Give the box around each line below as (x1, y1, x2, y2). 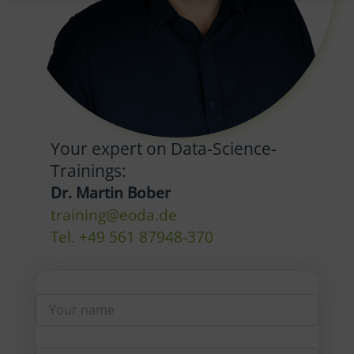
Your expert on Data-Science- (51, 137, 277, 160)
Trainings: (51, 160, 126, 183)
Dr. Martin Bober (51, 183, 171, 203)
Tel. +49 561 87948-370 (51, 227, 213, 247)
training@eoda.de (51, 205, 177, 225)
